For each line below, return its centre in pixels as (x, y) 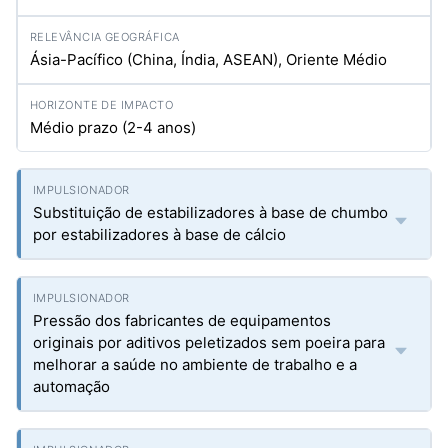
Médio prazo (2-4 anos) (113, 127)
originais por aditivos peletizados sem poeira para (209, 342)
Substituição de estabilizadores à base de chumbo (210, 212)
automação (71, 386)
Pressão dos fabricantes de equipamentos (182, 320)
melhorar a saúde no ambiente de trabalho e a (195, 364)
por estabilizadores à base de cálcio (159, 234)
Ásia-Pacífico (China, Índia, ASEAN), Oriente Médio (208, 59)
